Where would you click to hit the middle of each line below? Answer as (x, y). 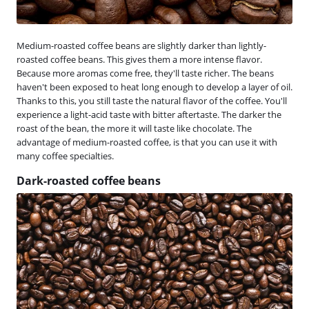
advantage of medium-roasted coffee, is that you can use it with (147, 142)
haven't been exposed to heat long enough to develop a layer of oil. (154, 87)
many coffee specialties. (65, 156)
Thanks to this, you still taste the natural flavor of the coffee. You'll (152, 100)
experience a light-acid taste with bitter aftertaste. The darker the (149, 114)
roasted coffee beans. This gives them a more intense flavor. (139, 59)
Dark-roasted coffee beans (89, 180)
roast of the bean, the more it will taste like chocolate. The (134, 128)
